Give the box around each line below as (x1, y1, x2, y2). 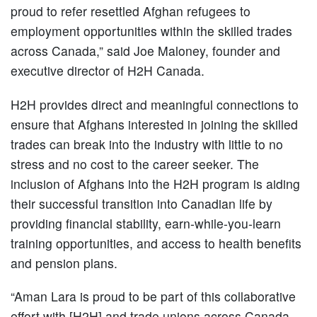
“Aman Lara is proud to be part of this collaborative (11, 287, 296, 305)
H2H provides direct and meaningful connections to (11, 95, 299, 113)
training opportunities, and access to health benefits (11, 234, 301, 252)
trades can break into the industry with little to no (11, 134, 283, 153)
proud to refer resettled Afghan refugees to (11, 2, 250, 21)
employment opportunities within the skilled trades (11, 22, 292, 40)
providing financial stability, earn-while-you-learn (11, 214, 281, 232)
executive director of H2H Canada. (11, 62, 204, 80)
